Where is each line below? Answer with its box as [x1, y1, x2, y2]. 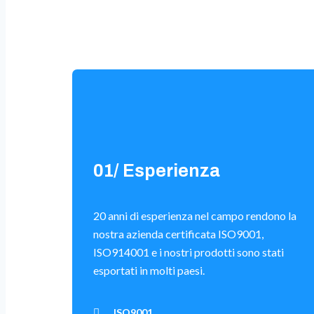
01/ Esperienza [93, 161, 220, 181]
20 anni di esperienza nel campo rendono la [93, 209, 296, 223]
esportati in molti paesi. [93, 264, 205, 278]
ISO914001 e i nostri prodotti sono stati [93, 245, 284, 259]
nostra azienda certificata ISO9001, [93, 227, 264, 241]
